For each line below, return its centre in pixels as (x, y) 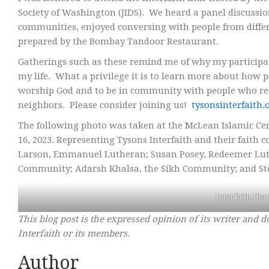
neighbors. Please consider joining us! (105, 105)
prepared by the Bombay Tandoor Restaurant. (118, 41)
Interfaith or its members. (74, 234)
